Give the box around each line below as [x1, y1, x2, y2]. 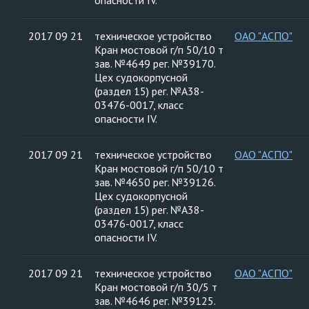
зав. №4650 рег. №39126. [94, 175, 216, 189]
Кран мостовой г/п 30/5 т [94, 280, 217, 294]
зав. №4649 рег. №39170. [94, 57, 216, 70]
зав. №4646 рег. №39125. [94, 294, 216, 308]
